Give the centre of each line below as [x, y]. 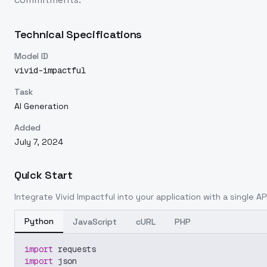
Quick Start [44, 175]
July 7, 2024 [39, 142]
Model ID [31, 56]
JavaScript [95, 222]
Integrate [35, 197]
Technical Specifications [78, 34]
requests [74, 249]
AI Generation [41, 106]
